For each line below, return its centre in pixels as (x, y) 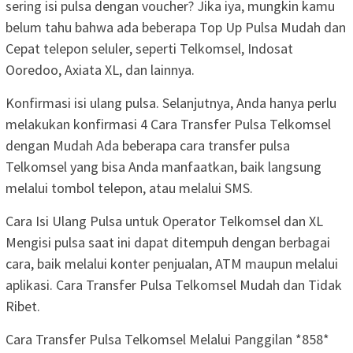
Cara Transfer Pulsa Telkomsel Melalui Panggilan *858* (167, 339)
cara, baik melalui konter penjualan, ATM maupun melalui (172, 263)
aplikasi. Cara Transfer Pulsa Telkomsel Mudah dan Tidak (174, 284)
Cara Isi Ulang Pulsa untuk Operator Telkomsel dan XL (164, 221)
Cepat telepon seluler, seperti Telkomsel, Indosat (149, 48)
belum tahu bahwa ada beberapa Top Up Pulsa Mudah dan (176, 27)
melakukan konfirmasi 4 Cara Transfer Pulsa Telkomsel (168, 124)
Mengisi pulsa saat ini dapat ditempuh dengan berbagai (168, 242)
